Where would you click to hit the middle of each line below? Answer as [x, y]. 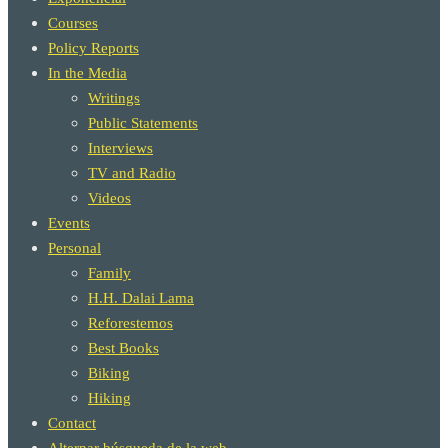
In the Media [87, 73]
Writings [114, 98]
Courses [73, 23]
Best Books [123, 348]
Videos [109, 198]
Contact [72, 423]
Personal [74, 248]
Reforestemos [130, 323]
